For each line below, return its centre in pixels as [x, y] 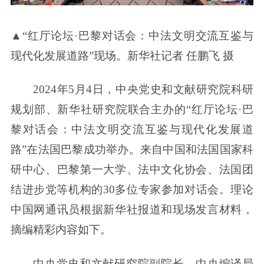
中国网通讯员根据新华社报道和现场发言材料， [132, 210]
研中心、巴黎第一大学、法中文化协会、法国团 [132, 170]
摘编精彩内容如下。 [61, 230]
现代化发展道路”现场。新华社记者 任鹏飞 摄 [122, 55]
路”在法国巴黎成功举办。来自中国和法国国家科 [132, 150]
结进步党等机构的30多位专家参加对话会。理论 [132, 190]
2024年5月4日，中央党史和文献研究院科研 [143, 90]
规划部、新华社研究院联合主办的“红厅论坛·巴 [132, 110]
